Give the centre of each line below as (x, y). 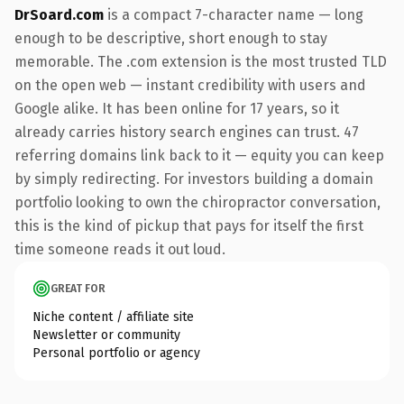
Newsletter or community (106, 335)
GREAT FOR (78, 288)
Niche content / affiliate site (113, 317)
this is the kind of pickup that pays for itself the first (189, 225)
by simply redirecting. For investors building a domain (194, 179)
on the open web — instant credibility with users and (190, 85)
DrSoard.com (59, 14)
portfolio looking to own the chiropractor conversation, (197, 202)
